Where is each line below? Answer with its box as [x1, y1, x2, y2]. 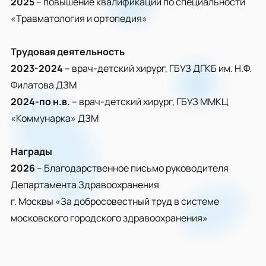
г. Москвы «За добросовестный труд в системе [11, 195, 219, 208]
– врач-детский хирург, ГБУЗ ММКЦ [70, 95, 228, 108]
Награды [11, 145, 52, 158]
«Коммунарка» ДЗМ [11, 112, 99, 125]
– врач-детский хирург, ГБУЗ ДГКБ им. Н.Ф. [65, 62, 252, 75]
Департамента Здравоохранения [11, 178, 159, 191]
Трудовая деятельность [11, 45, 125, 58]
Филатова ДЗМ [11, 78, 77, 91]
